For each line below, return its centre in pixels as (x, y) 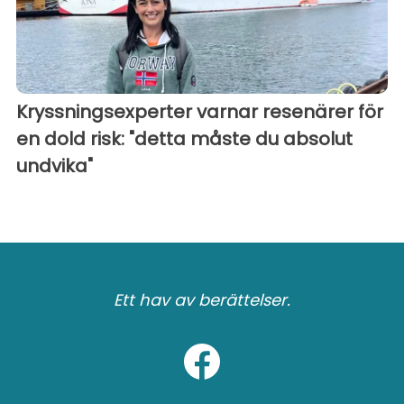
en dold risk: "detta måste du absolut (184, 139)
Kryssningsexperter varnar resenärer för (200, 112)
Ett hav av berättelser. (202, 300)
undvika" (55, 166)
